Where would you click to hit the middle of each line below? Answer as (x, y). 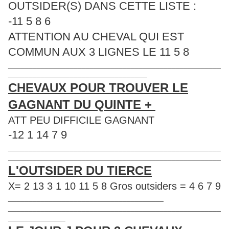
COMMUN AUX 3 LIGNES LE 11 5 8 (99, 52)
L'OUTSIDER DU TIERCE (80, 170)
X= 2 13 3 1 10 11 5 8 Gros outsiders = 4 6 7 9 (114, 186)
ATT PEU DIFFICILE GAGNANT (81, 120)
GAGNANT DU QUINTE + (82, 104)
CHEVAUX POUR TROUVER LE (98, 87)
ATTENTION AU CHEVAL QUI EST (96, 36)
